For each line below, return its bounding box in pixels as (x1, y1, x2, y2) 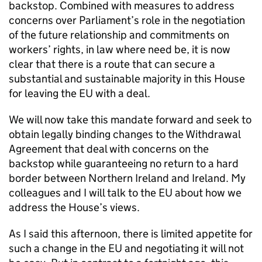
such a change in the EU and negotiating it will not (9, 242, 244, 255)
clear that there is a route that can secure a (9, 57, 215, 71)
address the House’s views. (9, 201, 140, 214)
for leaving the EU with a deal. (9, 87, 150, 100)
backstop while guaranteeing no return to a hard (9, 157, 239, 170)
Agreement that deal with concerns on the (9, 142, 209, 156)
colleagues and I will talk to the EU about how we (9, 186, 242, 199)
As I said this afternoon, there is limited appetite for (9, 227, 253, 240)
